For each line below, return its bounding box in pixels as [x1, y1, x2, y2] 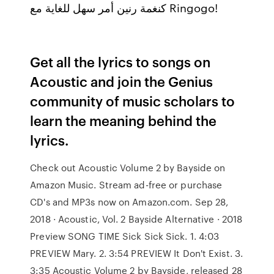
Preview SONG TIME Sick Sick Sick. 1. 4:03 [30, 229, 220, 243]
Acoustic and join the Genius [30, 72, 213, 91]
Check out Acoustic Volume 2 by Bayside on [30, 161, 226, 174]
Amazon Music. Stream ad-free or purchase [30, 178, 223, 191]
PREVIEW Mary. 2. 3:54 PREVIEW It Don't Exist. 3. [30, 246, 243, 260]
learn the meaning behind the [30, 111, 217, 130]
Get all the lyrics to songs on [30, 52, 211, 71]
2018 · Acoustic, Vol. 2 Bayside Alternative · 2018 [30, 212, 243, 226]
